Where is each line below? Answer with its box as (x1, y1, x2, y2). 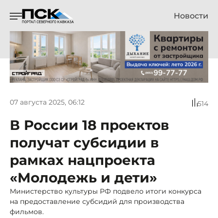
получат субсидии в (10, 134, 159, 151)
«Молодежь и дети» (10, 169, 157, 186)
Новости (174, 11, 208, 20)
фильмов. (10, 207, 44, 216)
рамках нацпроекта (10, 151, 155, 168)
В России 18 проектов (10, 116, 169, 133)
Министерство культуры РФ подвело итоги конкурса (10, 186, 201, 196)
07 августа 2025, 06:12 (10, 98, 85, 107)
